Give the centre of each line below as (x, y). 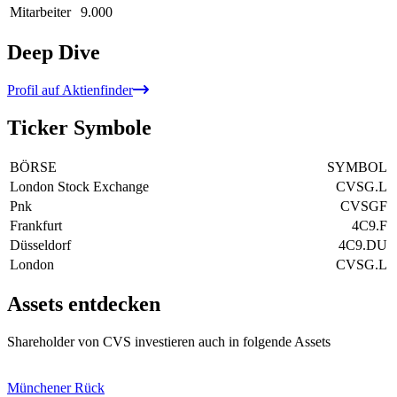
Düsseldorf (40, 245)
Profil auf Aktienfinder (70, 90)
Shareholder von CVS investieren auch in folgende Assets (169, 342)
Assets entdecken (84, 304)
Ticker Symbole (79, 127)
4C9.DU (363, 245)
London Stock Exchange (79, 186)
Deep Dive (54, 52)
